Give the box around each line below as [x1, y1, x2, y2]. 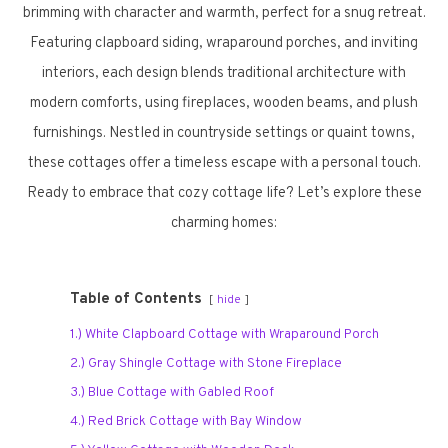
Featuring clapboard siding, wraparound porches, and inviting [30, 34, 418, 53]
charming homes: [171, 214, 277, 233]
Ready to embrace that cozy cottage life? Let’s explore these [26, 184, 422, 203]
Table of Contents [69, 290, 202, 309]
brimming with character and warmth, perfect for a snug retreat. [22, 4, 426, 23]
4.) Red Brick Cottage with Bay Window [69, 413, 302, 430]
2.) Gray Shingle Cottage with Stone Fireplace [69, 355, 342, 372]
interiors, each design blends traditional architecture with [42, 64, 406, 83]
